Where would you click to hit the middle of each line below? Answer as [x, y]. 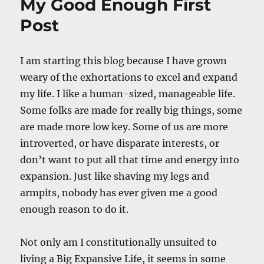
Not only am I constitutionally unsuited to [119, 242]
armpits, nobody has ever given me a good [119, 192]
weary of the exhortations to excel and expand [129, 77]
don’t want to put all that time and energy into [130, 159]
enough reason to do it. [75, 209]
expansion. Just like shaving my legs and [115, 176]
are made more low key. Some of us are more [124, 126]
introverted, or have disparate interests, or [120, 143]
